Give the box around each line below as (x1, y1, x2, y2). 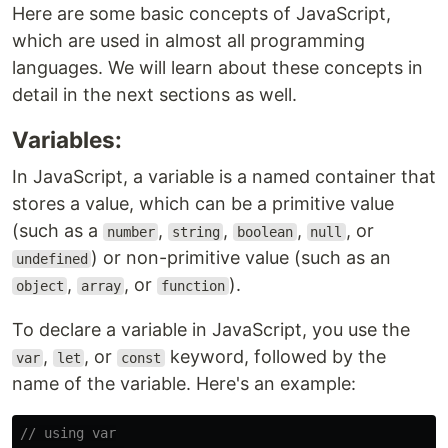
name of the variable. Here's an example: (12, 373, 356, 394)
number (106, 224, 155, 240)
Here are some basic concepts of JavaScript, (12, 3, 391, 24)
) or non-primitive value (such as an (91, 247, 392, 268)
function (160, 278, 225, 294)
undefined (15, 251, 88, 267)
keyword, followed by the (164, 346, 386, 367)
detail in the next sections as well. (12, 84, 297, 105)
